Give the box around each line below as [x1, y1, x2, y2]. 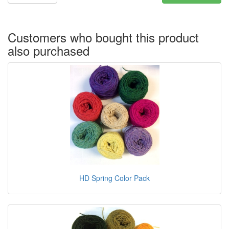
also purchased [8, 41, 89, 59]
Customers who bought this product [8, 28, 199, 46]
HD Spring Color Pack [79, 172, 150, 183]
